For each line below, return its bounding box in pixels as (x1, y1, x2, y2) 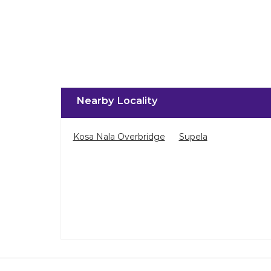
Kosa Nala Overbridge (73, 131, 165, 143)
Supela (178, 131, 207, 143)
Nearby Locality (76, 94, 157, 107)
